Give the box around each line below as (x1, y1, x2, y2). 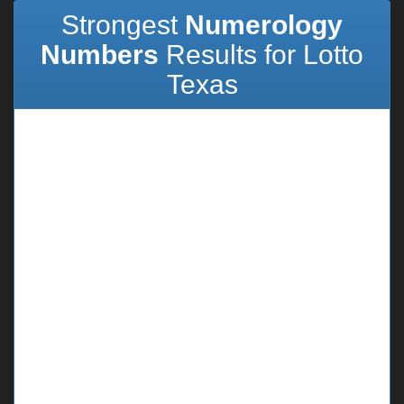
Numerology (185, 10, 343, 40)
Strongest (61, 10, 185, 40)
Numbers (41, 40, 159, 69)
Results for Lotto (159, 40, 363, 69)
